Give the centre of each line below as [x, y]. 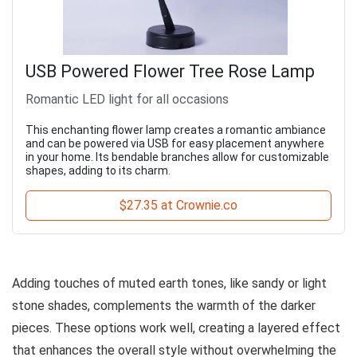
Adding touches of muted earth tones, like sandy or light [169, 283]
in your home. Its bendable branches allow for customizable [177, 157]
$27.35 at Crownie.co [178, 205]
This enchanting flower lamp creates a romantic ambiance [176, 129]
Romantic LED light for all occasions [127, 99]
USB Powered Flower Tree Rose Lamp [170, 71]
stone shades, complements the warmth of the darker [164, 305]
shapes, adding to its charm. [98, 170]
